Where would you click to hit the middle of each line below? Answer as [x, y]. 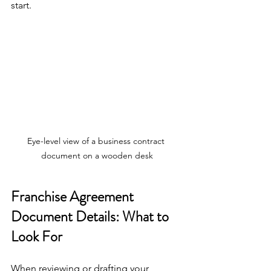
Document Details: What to [91, 216]
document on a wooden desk [97, 155]
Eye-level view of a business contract [97, 141]
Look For [37, 236]
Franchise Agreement [74, 196]
